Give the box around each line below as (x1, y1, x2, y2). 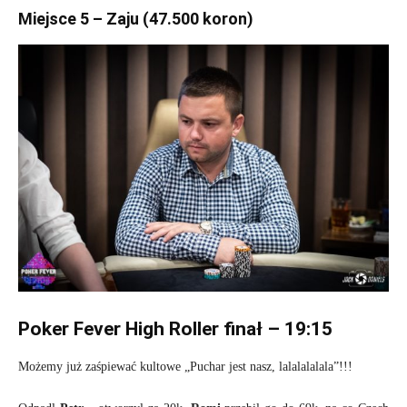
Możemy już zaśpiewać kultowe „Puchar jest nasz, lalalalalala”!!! (18, 359, 352, 373)
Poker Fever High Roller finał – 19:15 (18, 317, 333, 340)
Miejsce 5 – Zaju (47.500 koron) (18, 8, 253, 28)
